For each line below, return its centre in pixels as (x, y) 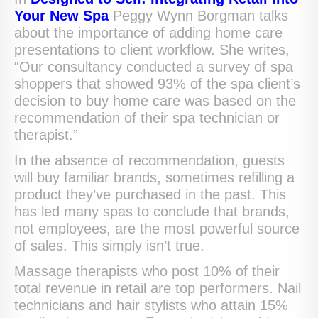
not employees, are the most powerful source (157, 228)
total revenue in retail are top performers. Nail (158, 288)
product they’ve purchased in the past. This (150, 194)
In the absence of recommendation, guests (149, 160)
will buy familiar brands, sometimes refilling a (154, 177)
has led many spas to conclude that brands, (152, 211)
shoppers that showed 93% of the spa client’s (157, 83)
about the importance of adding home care (148, 32)
